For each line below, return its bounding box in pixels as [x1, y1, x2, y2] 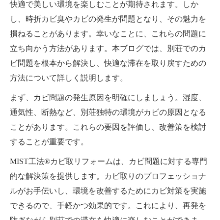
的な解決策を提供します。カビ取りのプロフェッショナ [10, 172, 206, 180]
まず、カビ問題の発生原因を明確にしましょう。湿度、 [10, 93, 206, 102]
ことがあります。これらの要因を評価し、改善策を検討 [10, 123, 206, 131]
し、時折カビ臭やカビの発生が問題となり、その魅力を [10, 15, 206, 23]
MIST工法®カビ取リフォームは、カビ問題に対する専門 [10, 157, 207, 165]
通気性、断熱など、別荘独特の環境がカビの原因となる [10, 108, 206, 116]
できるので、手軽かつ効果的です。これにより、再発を [10, 201, 206, 210]
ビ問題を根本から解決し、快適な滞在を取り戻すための [10, 59, 206, 67]
